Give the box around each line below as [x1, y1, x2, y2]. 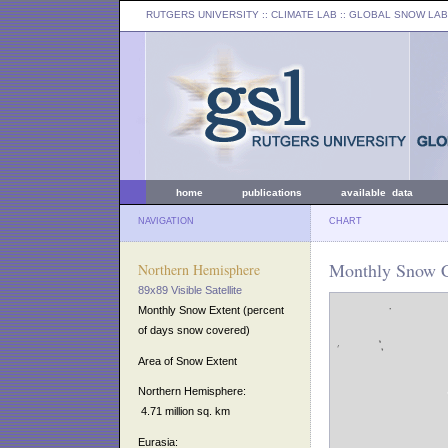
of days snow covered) [138, 324, 250, 336]
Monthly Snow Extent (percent [138, 304, 284, 316]
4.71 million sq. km [138, 405, 230, 418]
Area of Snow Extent [138, 354, 237, 367]
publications [242, 187, 302, 198]
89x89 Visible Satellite [138, 284, 242, 296]
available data [341, 187, 413, 198]
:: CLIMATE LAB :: [259, 9, 349, 20]
